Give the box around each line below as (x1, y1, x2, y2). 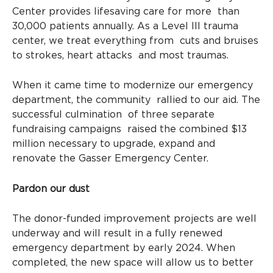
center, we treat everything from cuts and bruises (12, 35, 258, 46)
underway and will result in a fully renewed (12, 229, 222, 239)
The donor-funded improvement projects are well (12, 214, 257, 224)
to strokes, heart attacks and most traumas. (12, 50, 232, 60)
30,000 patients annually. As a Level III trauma (12, 21, 238, 31)
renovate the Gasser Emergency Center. (12, 154, 211, 164)
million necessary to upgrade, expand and (12, 139, 215, 149)
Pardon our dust (12, 183, 93, 194)
